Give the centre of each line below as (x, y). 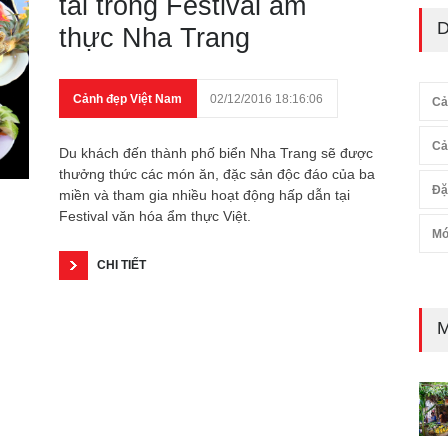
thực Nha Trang (154, 38)
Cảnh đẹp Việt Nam (127, 99)
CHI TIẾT (121, 265)
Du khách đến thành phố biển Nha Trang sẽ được (216, 153)
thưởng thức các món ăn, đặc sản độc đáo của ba (217, 174)
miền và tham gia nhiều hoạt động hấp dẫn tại (204, 195)
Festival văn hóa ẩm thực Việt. (155, 216)
